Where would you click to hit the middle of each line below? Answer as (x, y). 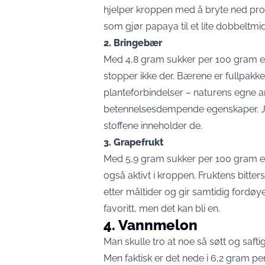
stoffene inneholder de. (153, 126)
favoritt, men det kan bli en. (162, 209)
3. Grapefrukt (133, 142)
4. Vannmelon (151, 225)
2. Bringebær (133, 43)
